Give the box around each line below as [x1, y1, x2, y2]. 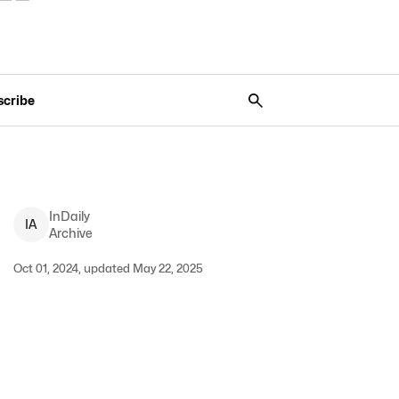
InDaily [48, 208, 90, 224]
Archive [48, 225, 93, 240]
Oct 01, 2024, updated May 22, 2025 [12, 261, 203, 275]
